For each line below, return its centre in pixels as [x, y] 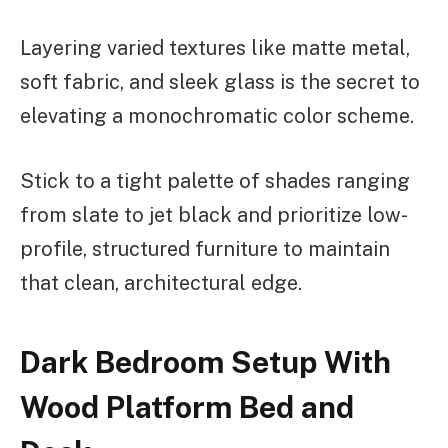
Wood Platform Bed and [187, 407]
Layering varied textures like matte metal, [215, 47]
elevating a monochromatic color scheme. [217, 115]
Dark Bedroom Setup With [205, 362]
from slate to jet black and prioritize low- [214, 214]
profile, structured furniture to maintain [205, 248]
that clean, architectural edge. [161, 282]
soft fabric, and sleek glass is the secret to [220, 81]
